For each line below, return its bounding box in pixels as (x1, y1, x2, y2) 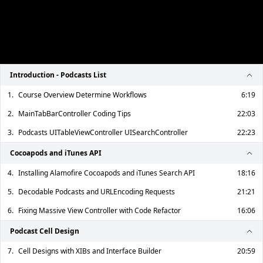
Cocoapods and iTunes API (10, 148, 102, 158)
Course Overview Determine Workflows (18, 90, 147, 100)
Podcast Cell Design (10, 226, 79, 236)
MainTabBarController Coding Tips (18, 109, 131, 119)
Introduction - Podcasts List (10, 70, 106, 80)
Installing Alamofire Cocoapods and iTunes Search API (18, 168, 195, 178)
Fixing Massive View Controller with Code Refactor (18, 205, 181, 215)
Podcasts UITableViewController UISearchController (18, 127, 188, 137)
